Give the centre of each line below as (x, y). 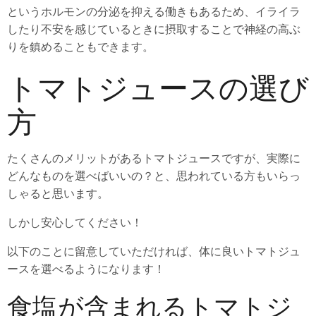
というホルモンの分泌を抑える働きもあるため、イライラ (154, 11)
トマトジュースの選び (158, 87)
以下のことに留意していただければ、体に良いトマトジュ (154, 251)
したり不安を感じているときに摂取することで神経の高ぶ (154, 29)
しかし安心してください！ (75, 222)
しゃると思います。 (58, 193)
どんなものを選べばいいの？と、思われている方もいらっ (154, 175)
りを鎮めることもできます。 (80, 46)
